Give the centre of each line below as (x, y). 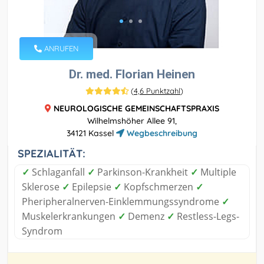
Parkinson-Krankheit (143, 172)
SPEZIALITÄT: (52, 153)
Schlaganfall (58, 172)
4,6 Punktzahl (157, 90)
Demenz (146, 216)
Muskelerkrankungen (70, 216)
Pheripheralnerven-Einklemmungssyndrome (122, 201)
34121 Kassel (91, 133)
